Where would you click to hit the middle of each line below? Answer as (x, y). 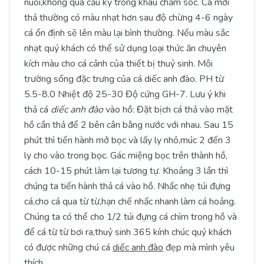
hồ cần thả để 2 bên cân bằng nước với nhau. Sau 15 (129, 125)
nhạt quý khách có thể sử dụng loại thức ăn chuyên (125, 48)
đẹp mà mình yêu (199, 247)
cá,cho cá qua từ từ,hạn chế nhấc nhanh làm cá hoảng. (130, 202)
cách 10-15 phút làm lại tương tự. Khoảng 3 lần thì (126, 171)
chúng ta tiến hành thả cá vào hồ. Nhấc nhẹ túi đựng (127, 186)
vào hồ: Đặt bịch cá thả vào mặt (168, 110)
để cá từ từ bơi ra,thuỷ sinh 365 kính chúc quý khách (128, 232)
